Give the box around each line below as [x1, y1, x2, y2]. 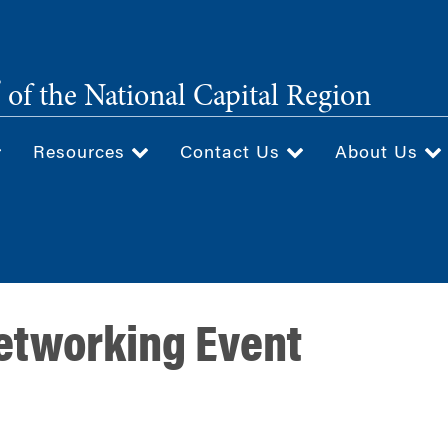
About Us [335, 144, 424, 163]
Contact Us [180, 144, 286, 163]
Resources [33, 144, 131, 163]
